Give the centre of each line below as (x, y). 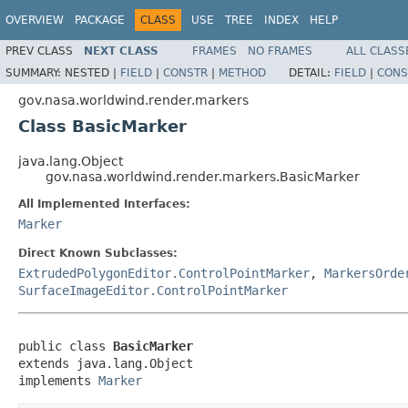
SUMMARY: (35, 72)
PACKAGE (100, 20)
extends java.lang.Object (106, 363)
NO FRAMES (280, 51)
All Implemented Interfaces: (104, 204)
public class (66, 346)
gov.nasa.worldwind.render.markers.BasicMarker (203, 176)
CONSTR (185, 72)
